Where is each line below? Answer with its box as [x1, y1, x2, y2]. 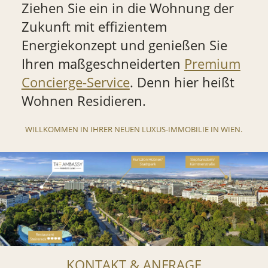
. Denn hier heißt [129, 73, 234, 92]
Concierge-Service [21, 73, 130, 92]
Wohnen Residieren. [21, 92, 146, 111]
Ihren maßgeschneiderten [21, 54, 184, 74]
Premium [184, 54, 240, 74]
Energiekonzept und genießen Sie [21, 36, 227, 55]
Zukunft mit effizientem [21, 17, 167, 36]
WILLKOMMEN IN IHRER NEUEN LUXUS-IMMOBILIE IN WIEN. [25, 123, 243, 135]
